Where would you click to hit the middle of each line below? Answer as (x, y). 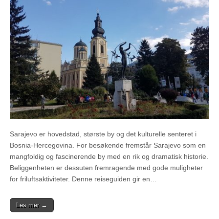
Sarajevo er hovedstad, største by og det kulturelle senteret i (103, 134)
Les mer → (32, 205)
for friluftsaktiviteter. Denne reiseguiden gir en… (83, 179)
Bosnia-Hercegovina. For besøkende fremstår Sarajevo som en (108, 145)
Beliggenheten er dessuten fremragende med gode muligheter (106, 168)
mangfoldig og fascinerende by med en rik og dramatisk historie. (109, 157)
